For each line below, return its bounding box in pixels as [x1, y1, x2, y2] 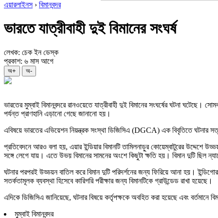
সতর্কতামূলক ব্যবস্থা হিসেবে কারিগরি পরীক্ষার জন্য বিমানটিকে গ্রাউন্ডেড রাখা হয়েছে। [4, 176, 213, 185]
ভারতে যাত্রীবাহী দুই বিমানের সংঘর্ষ [4, 19, 176, 37]
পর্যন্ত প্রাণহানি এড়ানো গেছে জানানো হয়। [4, 109, 111, 118]
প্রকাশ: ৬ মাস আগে [4, 56, 54, 65]
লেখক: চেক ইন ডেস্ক [4, 48, 58, 56]
